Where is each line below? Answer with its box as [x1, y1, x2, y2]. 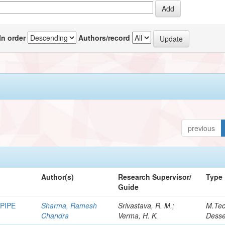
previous [188, 123, 215, 133]
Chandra [41, 210, 69, 220]
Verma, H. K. [118, 210, 159, 220]
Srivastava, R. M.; [118, 200, 175, 210]
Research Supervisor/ [118, 171, 192, 182]
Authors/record [78, 32, 131, 43]
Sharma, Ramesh [41, 200, 97, 210]
